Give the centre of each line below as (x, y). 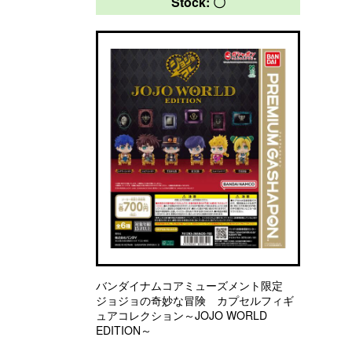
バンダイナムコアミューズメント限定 (195, 285)
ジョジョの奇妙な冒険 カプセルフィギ (195, 300)
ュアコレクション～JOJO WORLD (181, 315)
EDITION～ (124, 330)
